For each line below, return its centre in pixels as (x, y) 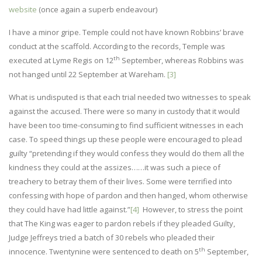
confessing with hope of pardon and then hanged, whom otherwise (128, 195)
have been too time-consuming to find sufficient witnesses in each (126, 125)
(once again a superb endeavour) (97, 9)
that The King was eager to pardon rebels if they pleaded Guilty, (122, 223)
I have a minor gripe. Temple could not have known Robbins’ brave (126, 32)
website (23, 9)
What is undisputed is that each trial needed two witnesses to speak (130, 97)
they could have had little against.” (70, 209)
